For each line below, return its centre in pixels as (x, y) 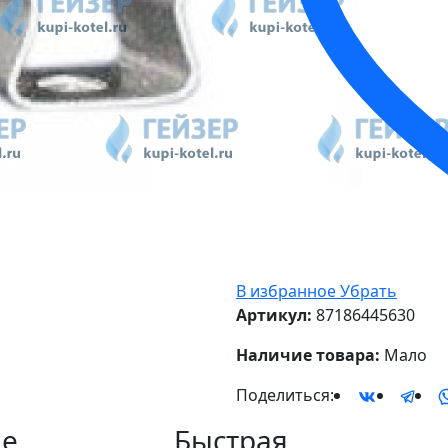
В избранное (286, 291)
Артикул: (274, 315)
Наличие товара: (308, 355)
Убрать (368, 291)
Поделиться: (285, 395)
